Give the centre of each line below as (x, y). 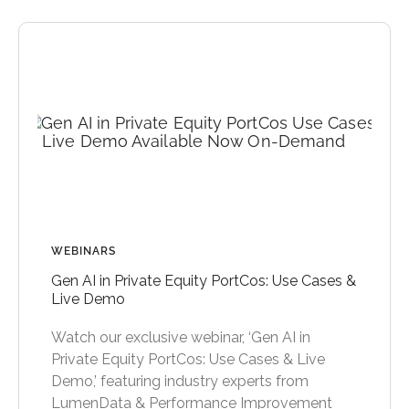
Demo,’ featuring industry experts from (180, 381)
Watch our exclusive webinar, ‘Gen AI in (181, 337)
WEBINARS (84, 251)
